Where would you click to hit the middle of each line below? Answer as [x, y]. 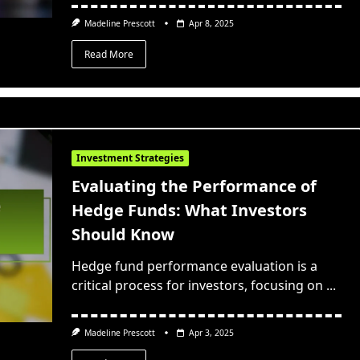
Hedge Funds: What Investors [189, 211]
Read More [108, 54]
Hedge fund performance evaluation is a [194, 266]
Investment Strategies [130, 158]
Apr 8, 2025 [212, 24]
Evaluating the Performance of [194, 186]
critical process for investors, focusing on [197, 286]
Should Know [123, 235]
